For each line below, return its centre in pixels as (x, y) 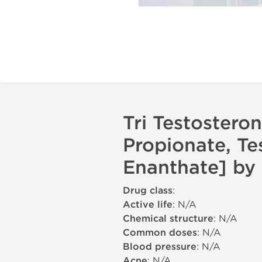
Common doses (160, 233)
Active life (148, 205)
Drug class (148, 191)
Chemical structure (168, 219)
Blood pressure (160, 247)
